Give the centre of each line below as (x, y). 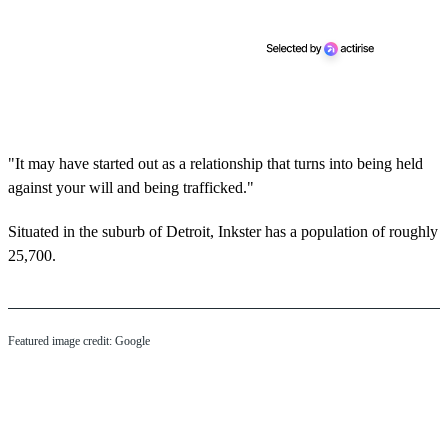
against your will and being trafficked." (131, 187)
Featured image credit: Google (79, 340)
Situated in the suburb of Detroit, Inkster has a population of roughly (223, 231)
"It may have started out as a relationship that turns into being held (215, 163)
